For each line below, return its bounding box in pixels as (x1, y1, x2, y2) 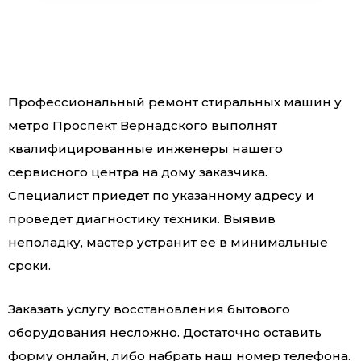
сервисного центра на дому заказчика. (8, 164, 268, 180)
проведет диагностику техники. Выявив (8, 211, 276, 227)
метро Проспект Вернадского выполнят (8, 118, 277, 134)
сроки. (8, 258, 51, 274)
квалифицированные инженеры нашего (8, 141, 283, 157)
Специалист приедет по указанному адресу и (8, 188, 314, 204)
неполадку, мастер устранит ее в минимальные (8, 234, 328, 251)
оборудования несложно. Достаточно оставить (8, 325, 322, 341)
